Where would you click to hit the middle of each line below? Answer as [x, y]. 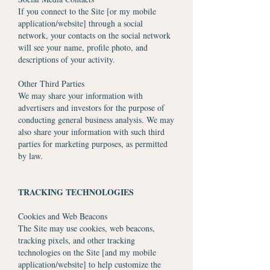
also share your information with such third [91, 132]
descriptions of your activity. [67, 59]
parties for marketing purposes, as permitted [93, 144]
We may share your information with [80, 96]
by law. [30, 156]
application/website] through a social [80, 23]
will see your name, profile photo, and [83, 47]
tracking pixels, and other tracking [77, 240]
